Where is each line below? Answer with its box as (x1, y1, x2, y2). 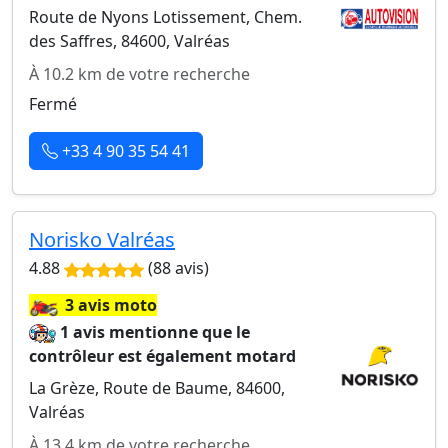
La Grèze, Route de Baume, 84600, (29, 377, 285, 399)
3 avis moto (65, 294, 157, 316)
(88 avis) (144, 257, 209, 279)
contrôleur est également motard (29, 345, 296, 367)
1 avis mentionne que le (60, 321, 251, 343)
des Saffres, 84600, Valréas (29, 30, 230, 52)
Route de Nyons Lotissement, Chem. (29, 6, 302, 28)
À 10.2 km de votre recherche (29, 63, 250, 85)
